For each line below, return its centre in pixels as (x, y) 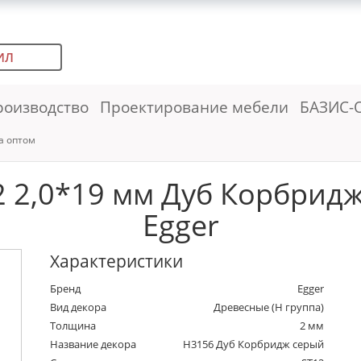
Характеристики (117, 261)
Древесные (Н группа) (269, 307)
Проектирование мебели (194, 107)
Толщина (73, 326)
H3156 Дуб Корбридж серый (254, 344)
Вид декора (79, 307)
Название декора (93, 344)
